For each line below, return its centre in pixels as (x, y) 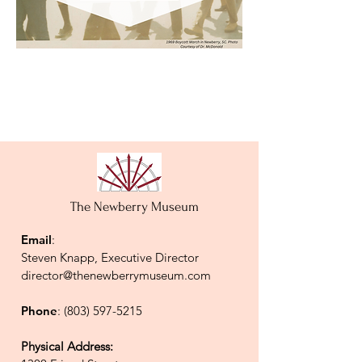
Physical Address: (67, 346)
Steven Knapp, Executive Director (110, 257)
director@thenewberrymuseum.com (116, 275)
